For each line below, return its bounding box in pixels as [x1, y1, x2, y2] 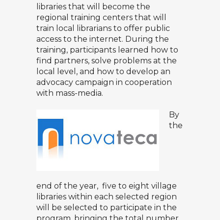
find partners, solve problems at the [36, 56, 177, 65]
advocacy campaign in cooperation [36, 78, 172, 87]
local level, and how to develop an [36, 67, 170, 76]
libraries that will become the [36, 2, 150, 11]
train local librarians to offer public [36, 24, 170, 33]
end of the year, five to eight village [36, 181, 177, 191]
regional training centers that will [36, 13, 166, 22]
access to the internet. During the [36, 34, 169, 44]
